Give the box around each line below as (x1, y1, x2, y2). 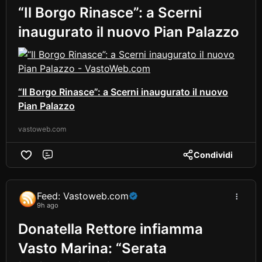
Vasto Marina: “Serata (18, 239, 167, 257)
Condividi (194, 149, 233, 160)
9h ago (37, 201, 58, 210)
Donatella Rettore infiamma (18, 220, 203, 237)
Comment (53, 154, 96, 167)
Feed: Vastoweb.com (37, 190, 129, 202)
